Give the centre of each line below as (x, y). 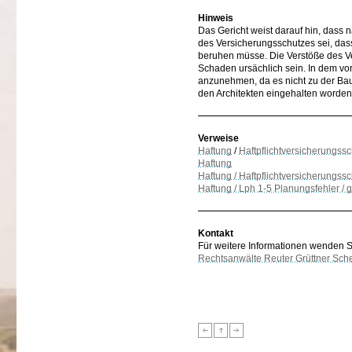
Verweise (218, 138)
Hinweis (216, 18)
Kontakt (216, 233)
